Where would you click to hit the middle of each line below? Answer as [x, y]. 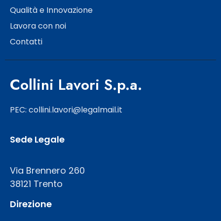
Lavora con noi [38, 26]
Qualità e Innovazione [51, 10]
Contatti [26, 42]
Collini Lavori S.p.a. [76, 85]
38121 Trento [36, 184]
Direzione [31, 204]
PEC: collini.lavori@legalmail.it [66, 110]
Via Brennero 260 [47, 171]
